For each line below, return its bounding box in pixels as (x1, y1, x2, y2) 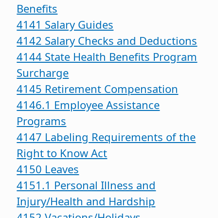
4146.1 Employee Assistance (17, 97, 160, 112)
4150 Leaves (17, 161, 79, 176)
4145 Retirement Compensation (17, 81, 179, 96)
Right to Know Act (17, 145, 108, 160)
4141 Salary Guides (17, 17, 114, 32)
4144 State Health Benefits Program (17, 49, 198, 64)
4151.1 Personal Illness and (17, 177, 156, 192)
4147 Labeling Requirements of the (17, 129, 196, 144)
